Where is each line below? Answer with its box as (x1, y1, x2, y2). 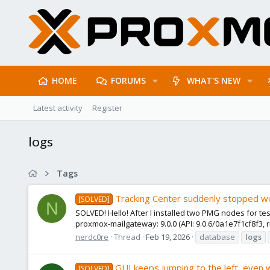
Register (92, 102, 122, 113)
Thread (114, 231, 140, 242)
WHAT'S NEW (187, 75, 241, 86)
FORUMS (110, 75, 146, 86)
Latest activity (33, 102, 83, 113)
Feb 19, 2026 (146, 231, 190, 242)
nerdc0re (75, 231, 108, 242)
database (199, 231, 235, 242)
